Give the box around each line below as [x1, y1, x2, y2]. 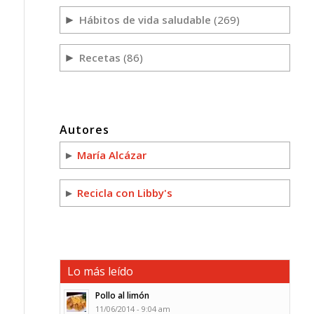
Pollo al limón [95, 289, 149, 301]
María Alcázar [76, 147, 146, 162]
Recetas [78, 50, 121, 64]
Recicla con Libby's [76, 185, 172, 200]
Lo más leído [67, 263, 133, 279]
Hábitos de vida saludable [78, 12, 211, 27]
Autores [59, 121, 109, 137]
